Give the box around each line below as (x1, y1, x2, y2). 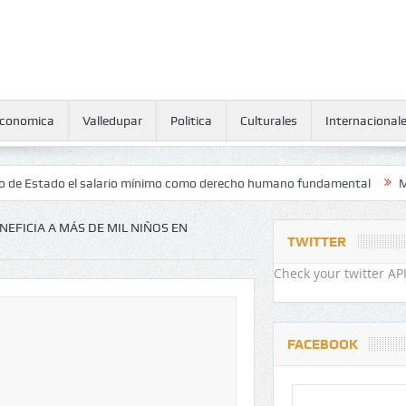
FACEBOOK (286, 336, 358, 353)
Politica (169, 113, 212, 128)
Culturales (239, 113, 297, 128)
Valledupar (82, 113, 142, 128)
